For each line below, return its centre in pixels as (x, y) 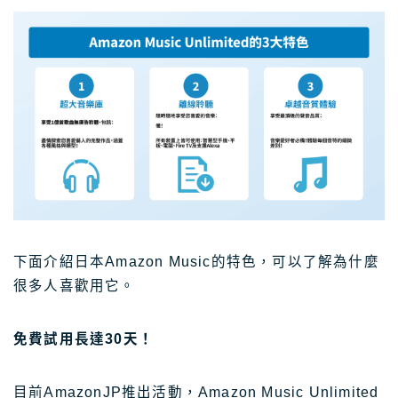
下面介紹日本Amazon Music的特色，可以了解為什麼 (196, 262)
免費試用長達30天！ (84, 339)
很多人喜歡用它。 (75, 286)
